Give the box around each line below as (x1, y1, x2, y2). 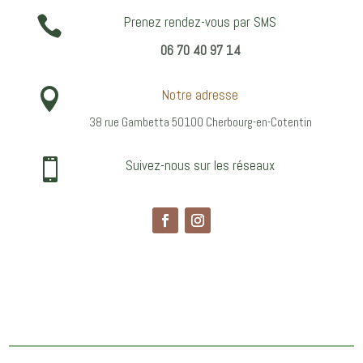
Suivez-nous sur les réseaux (126, 156, 275, 175)
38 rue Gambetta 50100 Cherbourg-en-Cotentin (88, 114, 312, 130)
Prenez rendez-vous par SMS (124, 13, 277, 32)
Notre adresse (162, 86, 239, 105)
